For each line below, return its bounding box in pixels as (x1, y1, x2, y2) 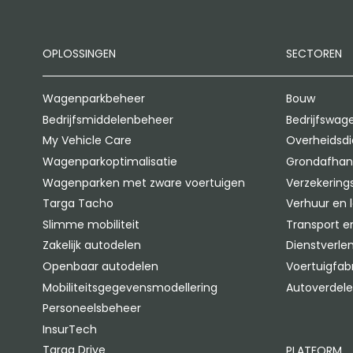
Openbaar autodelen (42, 258, 158, 275)
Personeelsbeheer (42, 300, 141, 317)
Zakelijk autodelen (42, 237, 141, 254)
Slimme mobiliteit (42, 216, 139, 232)
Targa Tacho (42, 195, 113, 212)
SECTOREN (285, 46, 342, 62)
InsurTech (42, 321, 97, 337)
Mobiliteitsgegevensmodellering (42, 279, 217, 295)
